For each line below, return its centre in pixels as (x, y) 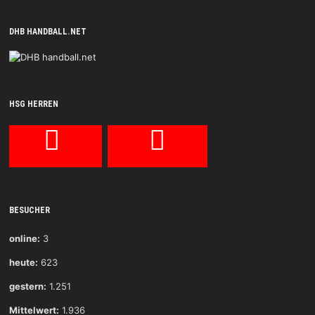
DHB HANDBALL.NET (47, 32)
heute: (23, 263)
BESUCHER (29, 211)
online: (24, 239)
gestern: (27, 287)
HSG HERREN (33, 104)
